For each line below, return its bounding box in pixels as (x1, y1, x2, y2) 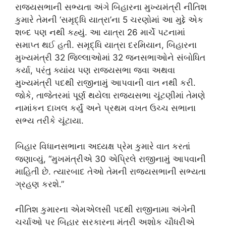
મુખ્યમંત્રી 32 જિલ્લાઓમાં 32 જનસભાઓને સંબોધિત (15, 52, 205, 63)
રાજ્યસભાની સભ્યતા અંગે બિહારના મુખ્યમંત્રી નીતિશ (15, 2, 207, 12)
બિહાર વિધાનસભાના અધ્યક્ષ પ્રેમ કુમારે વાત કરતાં (15, 141, 190, 151)
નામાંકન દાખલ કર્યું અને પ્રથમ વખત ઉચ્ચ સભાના (15, 103, 196, 113)
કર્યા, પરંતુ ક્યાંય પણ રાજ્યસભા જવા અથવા (15, 65, 175, 75)
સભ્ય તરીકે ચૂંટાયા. (15, 116, 84, 126)
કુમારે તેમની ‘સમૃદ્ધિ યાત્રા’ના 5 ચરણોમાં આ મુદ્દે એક (15, 15, 203, 25)
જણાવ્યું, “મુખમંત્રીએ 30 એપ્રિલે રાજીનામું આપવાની (15, 153, 206, 164)
